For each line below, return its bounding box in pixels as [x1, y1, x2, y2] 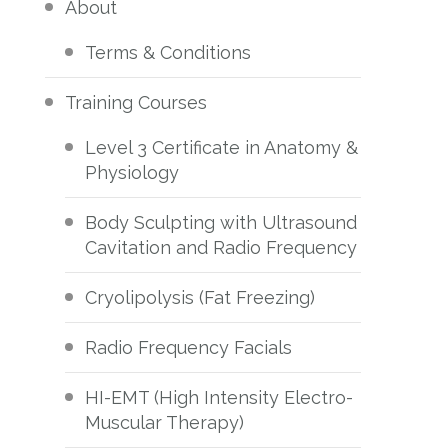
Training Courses [65, 92, 208, 114]
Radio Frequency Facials [85, 337, 293, 359]
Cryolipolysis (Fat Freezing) [85, 287, 316, 309]
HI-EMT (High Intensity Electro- [85, 387, 354, 409]
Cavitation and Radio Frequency [85, 237, 358, 259]
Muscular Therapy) [85, 412, 245, 434]
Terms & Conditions [85, 42, 252, 64]
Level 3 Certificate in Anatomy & [85, 137, 359, 159]
